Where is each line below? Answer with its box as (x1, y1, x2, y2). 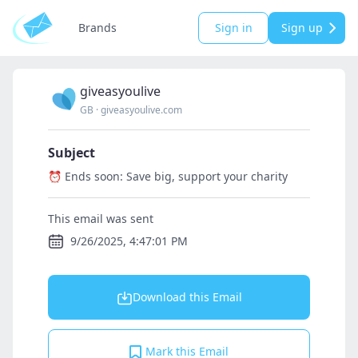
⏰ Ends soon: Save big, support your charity (48, 169, 288, 184)
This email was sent (48, 211, 153, 226)
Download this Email (132, 289, 242, 304)
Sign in (214, 20, 253, 35)
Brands (78, 20, 117, 35)
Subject (48, 144, 95, 161)
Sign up (281, 20, 323, 35)
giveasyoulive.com (101, 103, 182, 117)
